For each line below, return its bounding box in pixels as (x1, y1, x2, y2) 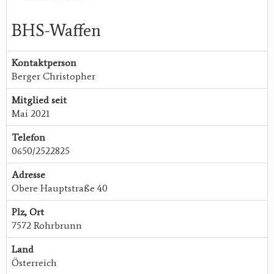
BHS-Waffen (12, 20, 101, 41)
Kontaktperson (12, 57, 76, 69)
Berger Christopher (12, 70, 95, 83)
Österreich (12, 257, 57, 269)
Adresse (12, 169, 45, 181)
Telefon (12, 131, 45, 144)
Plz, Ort (12, 206, 44, 218)
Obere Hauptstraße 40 (12, 182, 108, 194)
